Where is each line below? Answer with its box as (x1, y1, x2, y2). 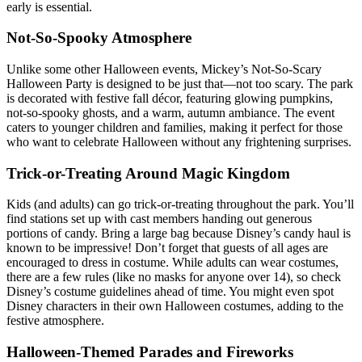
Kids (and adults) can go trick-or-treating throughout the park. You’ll (6, 197, 354, 212)
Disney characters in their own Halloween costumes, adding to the (6, 299, 343, 314)
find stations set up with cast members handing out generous (6, 212, 312, 226)
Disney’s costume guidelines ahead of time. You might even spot (6, 284, 334, 299)
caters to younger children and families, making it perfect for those (6, 120, 343, 135)
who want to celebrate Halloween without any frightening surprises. (6, 135, 351, 149)
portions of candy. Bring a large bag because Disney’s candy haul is (6, 226, 351, 241)
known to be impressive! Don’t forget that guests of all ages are (6, 241, 328, 255)
